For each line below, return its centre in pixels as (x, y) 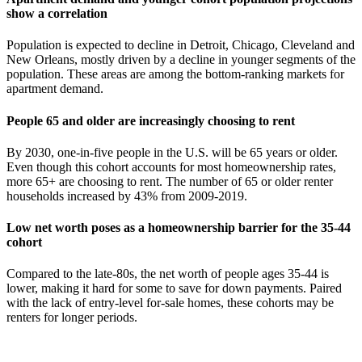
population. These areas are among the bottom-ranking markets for (175, 74)
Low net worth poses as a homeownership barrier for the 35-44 (179, 228)
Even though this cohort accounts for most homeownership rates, (171, 166)
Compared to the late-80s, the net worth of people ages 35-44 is (168, 274)
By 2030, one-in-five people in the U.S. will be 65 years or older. (172, 152)
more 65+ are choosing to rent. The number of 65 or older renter (170, 181)
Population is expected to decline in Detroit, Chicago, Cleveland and (181, 45)
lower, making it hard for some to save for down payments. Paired (174, 288)
